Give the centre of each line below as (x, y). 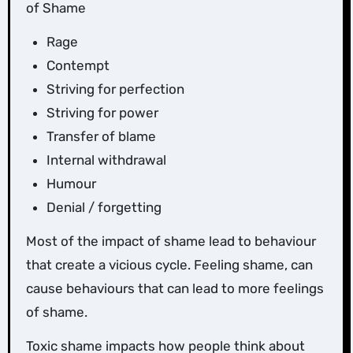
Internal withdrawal (106, 160)
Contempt (78, 65)
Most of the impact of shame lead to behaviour (171, 241)
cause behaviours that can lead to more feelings (175, 288)
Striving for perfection (115, 89)
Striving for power (102, 112)
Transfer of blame (101, 136)
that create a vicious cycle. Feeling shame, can (169, 264)
